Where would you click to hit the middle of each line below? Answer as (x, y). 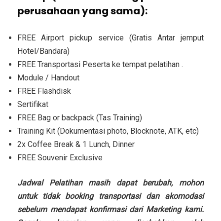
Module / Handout (48, 78)
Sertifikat (33, 105)
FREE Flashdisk (44, 91)
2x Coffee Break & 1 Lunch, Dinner (76, 145)
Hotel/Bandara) (43, 51)
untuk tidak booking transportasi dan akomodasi (110, 196)
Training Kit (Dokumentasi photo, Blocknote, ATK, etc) (108, 131)
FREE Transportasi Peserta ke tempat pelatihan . (100, 65)
